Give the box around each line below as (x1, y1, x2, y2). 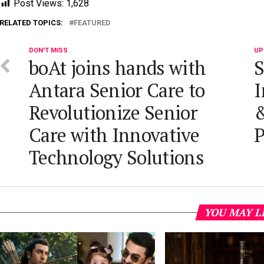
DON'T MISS (29, 47, 68, 55)
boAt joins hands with (29, 55, 206, 81)
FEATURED (74, 18, 110, 28)
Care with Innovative (29, 123, 200, 148)
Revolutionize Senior (29, 100, 198, 126)
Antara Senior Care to (29, 78, 205, 103)
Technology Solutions (29, 145, 209, 170)
